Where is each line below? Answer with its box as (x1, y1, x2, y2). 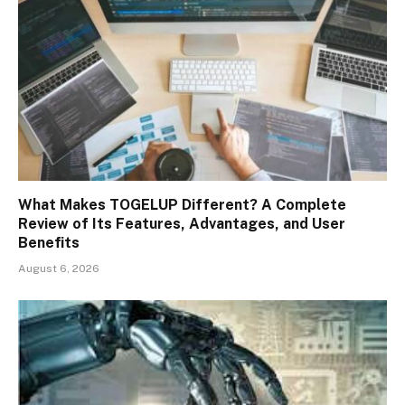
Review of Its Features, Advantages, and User (18, 214, 345, 232)
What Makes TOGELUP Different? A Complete (18, 195, 346, 213)
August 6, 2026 (18, 261, 99, 275)
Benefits (18, 233, 80, 251)
